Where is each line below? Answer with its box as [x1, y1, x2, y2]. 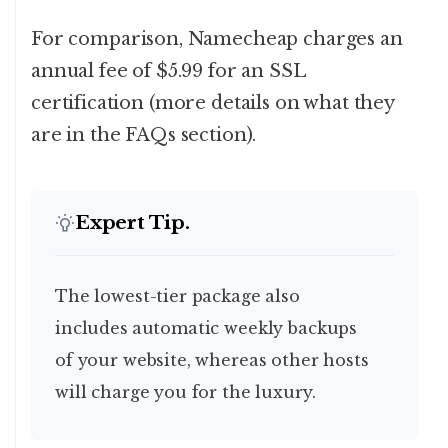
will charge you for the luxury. [55, 382, 316, 403]
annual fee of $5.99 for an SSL [31, 60, 305, 83]
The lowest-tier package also [55, 286, 68, 307]
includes [55, 318, 128, 339]
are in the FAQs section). [31, 124, 257, 147]
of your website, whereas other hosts [55, 350, 369, 371]
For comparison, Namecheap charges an [31, 28, 403, 51]
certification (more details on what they [31, 92, 395, 115]
